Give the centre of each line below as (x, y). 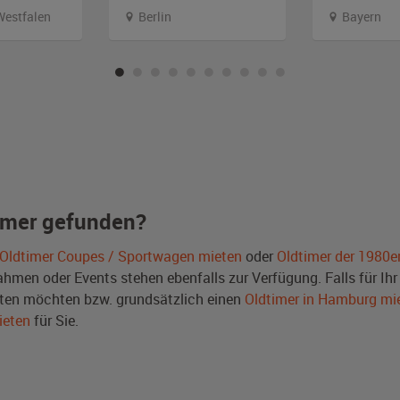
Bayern (360, 16)
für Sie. (54, 320)
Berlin (154, 16)
